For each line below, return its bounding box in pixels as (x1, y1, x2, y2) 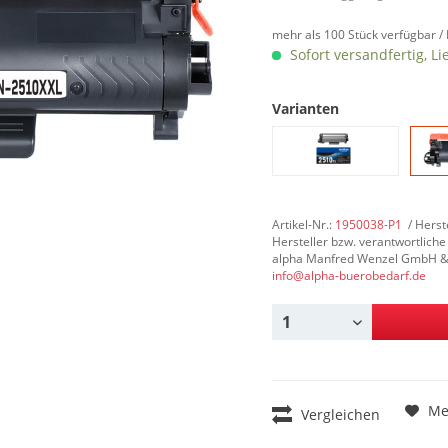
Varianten (272, 99, 339, 118)
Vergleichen (297, 405, 380, 424)
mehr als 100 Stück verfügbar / (272, 26, 446, 43)
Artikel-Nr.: (272, 216, 335, 233)
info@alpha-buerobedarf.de (272, 267, 426, 284)
